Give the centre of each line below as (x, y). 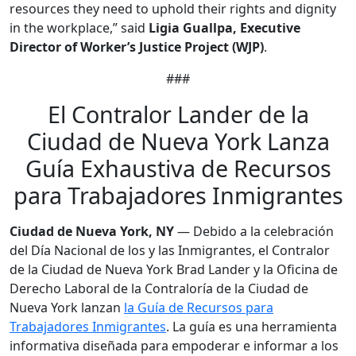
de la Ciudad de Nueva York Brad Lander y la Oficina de (174, 269)
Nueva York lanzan (67, 308)
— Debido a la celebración (254, 231)
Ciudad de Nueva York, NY (92, 231)
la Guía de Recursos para (199, 308)
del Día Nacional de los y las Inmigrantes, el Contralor (170, 250)
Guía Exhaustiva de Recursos (178, 168)
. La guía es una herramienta (252, 327)
